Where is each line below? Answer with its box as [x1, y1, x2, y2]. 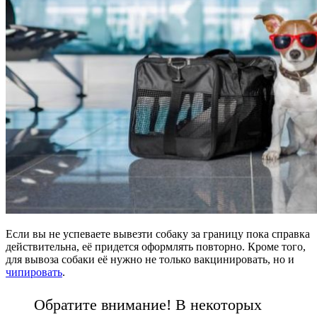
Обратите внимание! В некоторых [34, 296, 262, 314]
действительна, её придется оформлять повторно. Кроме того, [6, 241, 306, 253]
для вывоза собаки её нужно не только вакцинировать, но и [6, 253, 294, 266]
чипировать [6, 266, 62, 279]
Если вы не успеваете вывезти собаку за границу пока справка [6, 228, 310, 241]
